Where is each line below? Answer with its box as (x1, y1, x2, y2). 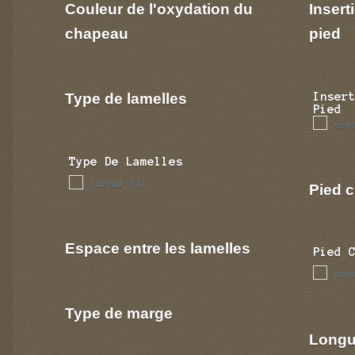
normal (91, 177, 125, 189)
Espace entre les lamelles (65, 239, 251, 258)
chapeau (65, 24, 129, 42)
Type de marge (65, 304, 174, 323)
